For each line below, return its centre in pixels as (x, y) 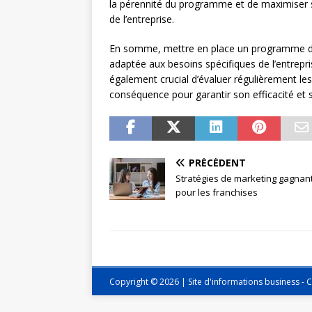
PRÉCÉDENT (217, 163)
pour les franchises (217, 193)
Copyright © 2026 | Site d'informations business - (208, 282)
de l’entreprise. (142, 19)
